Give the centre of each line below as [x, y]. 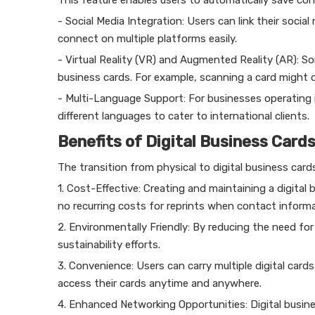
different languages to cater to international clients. [184, 116]
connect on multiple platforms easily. [147, 39]
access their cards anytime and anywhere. [160, 283]
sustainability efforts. [109, 245]
